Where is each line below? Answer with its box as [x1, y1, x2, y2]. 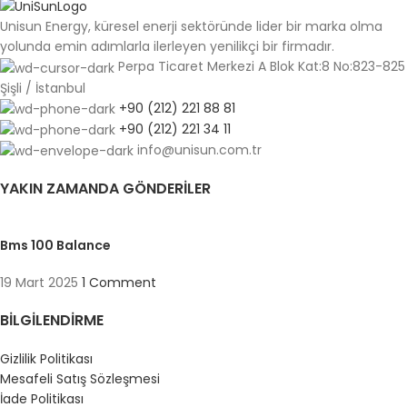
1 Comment [82, 273, 156, 293]
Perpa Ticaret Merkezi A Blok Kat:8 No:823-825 [118, 57, 405, 76]
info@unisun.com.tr [137, 140, 262, 159]
